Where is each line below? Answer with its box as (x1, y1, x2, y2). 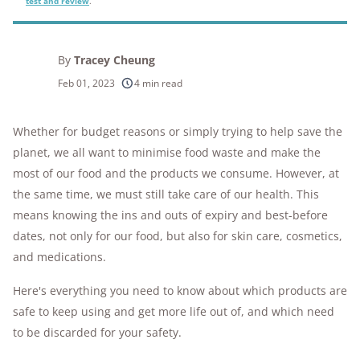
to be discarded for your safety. (13, 325, 182, 340)
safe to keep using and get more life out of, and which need (13, 304, 334, 319)
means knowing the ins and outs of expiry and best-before (13, 207, 328, 223)
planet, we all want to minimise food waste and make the (13, 145, 321, 160)
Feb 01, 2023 (58, 76, 115, 90)
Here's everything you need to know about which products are (13, 283, 347, 298)
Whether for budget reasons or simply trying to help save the (13, 124, 342, 139)
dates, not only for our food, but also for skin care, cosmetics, (13, 228, 342, 243)
